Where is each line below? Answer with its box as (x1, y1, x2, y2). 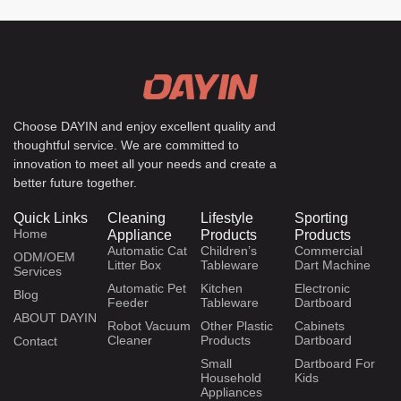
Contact (13, 334, 57, 349)
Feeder (107, 295, 149, 311)
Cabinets (294, 319, 345, 334)
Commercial (294, 243, 363, 259)
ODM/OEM (13, 250, 75, 265)
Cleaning (107, 210, 166, 226)
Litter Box (107, 258, 161, 273)
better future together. (13, 175, 137, 190)
